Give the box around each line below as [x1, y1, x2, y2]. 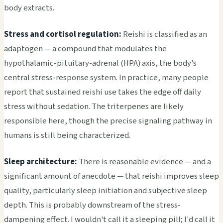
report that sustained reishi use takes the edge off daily [4, 86, 201, 99]
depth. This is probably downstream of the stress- [4, 199, 181, 212]
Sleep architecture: [4, 156, 77, 168]
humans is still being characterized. [4, 129, 130, 142]
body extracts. [4, 2, 54, 14]
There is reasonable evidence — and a [77, 156, 211, 168]
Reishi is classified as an [121, 28, 207, 41]
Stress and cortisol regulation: [4, 28, 121, 41]
